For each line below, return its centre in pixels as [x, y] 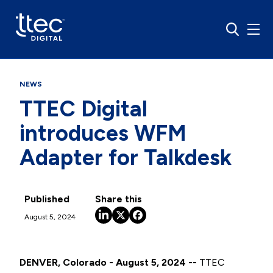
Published [47, 199]
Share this [119, 199]
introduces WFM [103, 133]
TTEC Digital [83, 109]
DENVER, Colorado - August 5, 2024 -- [108, 262]
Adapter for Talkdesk [126, 158]
